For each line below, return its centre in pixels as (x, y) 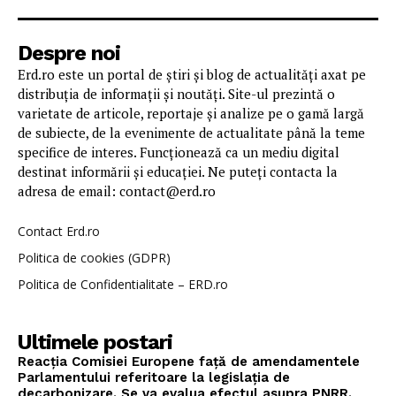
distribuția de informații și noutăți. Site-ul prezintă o (176, 94)
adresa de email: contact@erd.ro (117, 191)
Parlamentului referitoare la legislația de (154, 378)
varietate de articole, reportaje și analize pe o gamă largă (191, 114)
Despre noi (69, 53)
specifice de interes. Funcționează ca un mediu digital (179, 152)
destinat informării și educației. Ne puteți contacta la (178, 172)
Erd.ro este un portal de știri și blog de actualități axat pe (192, 75)
